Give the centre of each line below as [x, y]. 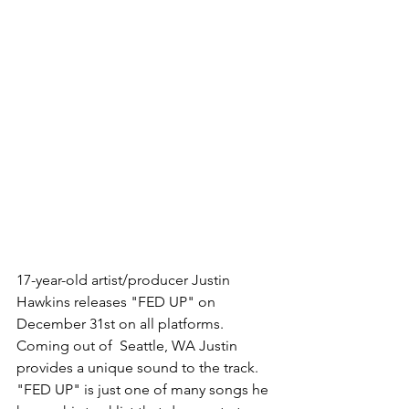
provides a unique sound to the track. [139, 368]
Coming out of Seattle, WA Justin [129, 346]
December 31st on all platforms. [122, 324]
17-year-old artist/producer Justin [125, 280]
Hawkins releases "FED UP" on [118, 302]
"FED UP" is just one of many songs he [144, 390]
